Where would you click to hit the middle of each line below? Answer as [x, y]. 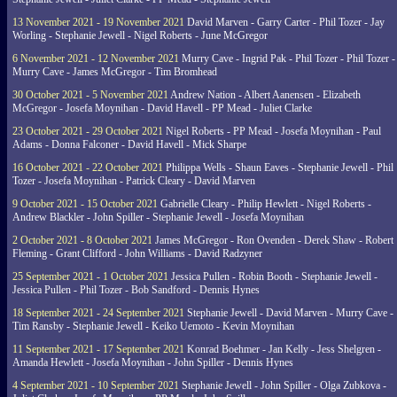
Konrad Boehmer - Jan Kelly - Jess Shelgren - [283, 349]
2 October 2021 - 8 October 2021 [82, 240]
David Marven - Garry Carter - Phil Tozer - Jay [284, 22]
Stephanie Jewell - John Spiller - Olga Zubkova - [283, 385]
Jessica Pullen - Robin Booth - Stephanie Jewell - [273, 276]
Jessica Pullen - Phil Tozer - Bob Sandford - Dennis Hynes [136, 290]
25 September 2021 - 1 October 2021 [90, 276]
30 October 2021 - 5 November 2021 [90, 95]
